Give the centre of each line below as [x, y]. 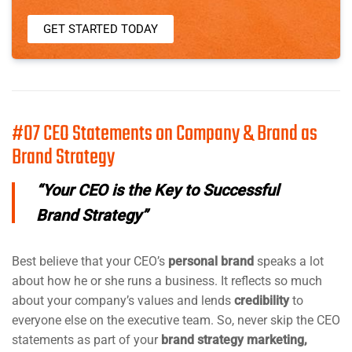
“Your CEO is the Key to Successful [158, 190]
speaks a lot [289, 261]
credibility [262, 300]
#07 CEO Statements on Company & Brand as [165, 134]
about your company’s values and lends [123, 300]
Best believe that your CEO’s [90, 261]
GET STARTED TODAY [101, 29]
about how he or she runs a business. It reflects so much [167, 280]
